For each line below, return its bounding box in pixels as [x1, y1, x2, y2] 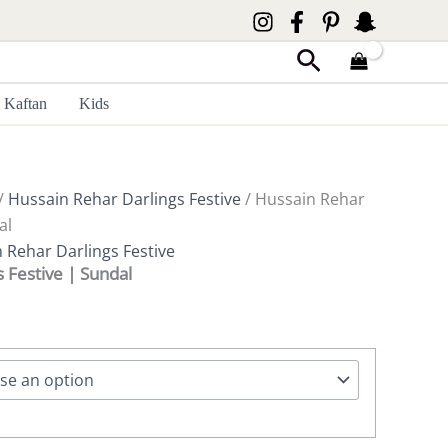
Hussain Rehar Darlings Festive [8, 188, 241, 210]
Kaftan [4, 95, 48, 112]
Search [295, 42, 378, 79]
